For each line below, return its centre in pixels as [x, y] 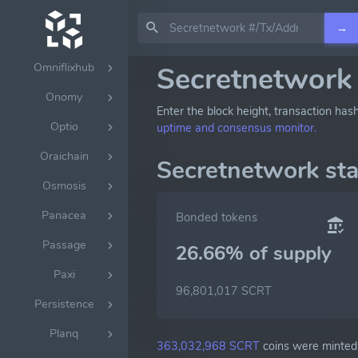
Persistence [64, 304]
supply [302, 253]
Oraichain [64, 156]
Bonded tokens [217, 217]
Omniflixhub [64, 67]
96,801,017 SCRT [224, 291]
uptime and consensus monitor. [237, 128]
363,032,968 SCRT [208, 346]
